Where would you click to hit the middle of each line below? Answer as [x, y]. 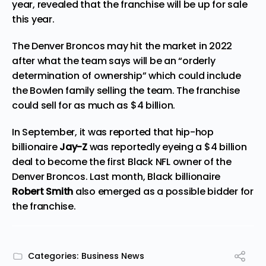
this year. [33, 19]
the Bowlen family [54, 90]
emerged [119, 191]
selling [112, 90]
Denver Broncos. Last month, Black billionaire [116, 176]
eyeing [178, 147]
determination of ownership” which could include [126, 75]
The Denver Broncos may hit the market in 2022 [122, 46]
